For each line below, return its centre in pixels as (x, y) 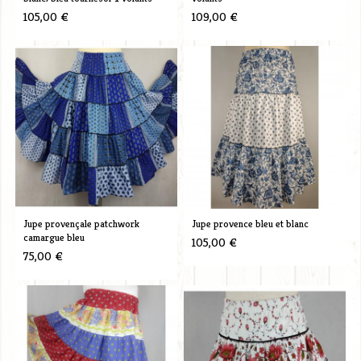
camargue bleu (54, 237)
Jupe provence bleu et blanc (250, 223)
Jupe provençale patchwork (81, 223)
